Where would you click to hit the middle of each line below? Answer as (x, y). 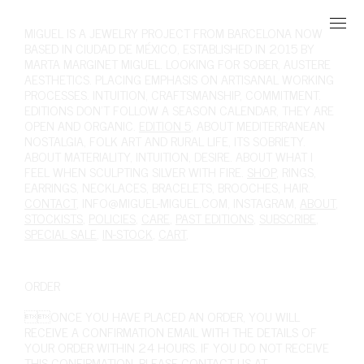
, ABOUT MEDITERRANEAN (258, 125)
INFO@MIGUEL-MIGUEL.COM (155, 202)
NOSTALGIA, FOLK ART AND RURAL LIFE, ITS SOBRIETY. (165, 141)
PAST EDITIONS (214, 218)
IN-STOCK (128, 233)
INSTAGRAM (264, 202)
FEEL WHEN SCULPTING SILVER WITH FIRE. (136, 171)
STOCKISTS (54, 218)
